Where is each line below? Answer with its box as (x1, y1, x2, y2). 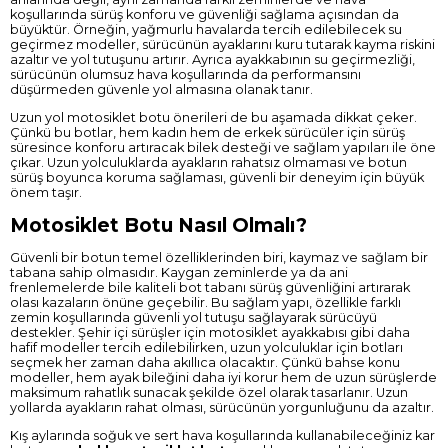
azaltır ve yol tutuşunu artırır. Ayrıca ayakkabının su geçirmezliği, (10, 52, 415, 68)
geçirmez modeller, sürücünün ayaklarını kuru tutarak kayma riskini (10, 37, 435, 53)
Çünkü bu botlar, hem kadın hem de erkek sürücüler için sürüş (10, 125, 405, 141)
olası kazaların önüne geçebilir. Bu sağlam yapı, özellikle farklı (10, 294, 401, 310)
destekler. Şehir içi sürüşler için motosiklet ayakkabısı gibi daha (10, 324, 410, 340)
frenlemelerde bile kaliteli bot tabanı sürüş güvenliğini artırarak (10, 279, 410, 295)
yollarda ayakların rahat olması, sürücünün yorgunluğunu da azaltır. (10, 399, 434, 415)
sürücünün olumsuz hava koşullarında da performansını (10, 67, 361, 83)
